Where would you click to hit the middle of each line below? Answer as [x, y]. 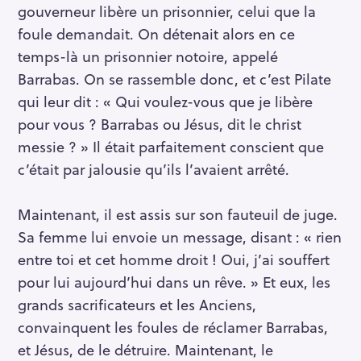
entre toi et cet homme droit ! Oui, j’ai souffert [174, 259]
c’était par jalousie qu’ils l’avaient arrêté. [154, 168]
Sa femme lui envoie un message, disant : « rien [180, 236]
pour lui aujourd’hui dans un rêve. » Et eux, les [174, 281]
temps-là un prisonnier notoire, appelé [148, 56]
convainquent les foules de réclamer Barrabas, [173, 326]
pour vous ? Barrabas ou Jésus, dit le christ [160, 123]
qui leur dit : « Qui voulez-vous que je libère [165, 101]
